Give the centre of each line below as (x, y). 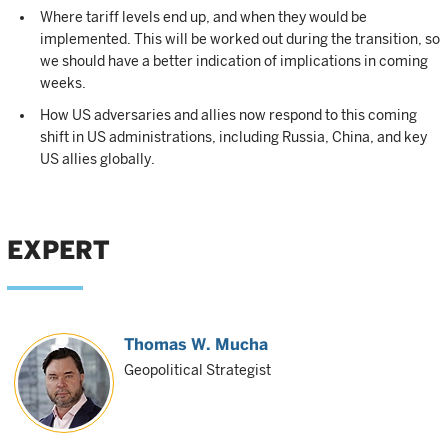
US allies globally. (97, 159)
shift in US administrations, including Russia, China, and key (233, 137)
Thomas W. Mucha (196, 344)
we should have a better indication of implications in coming (234, 61)
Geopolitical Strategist (197, 370)
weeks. (63, 83)
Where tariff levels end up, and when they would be (203, 17)
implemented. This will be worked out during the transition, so (240, 39)
